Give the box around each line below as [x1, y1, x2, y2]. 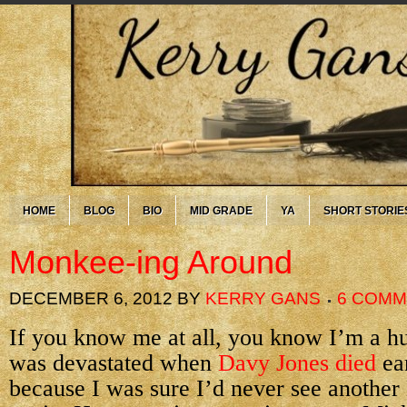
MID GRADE [190, 204, 253, 217]
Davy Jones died [218, 350, 376, 376]
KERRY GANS [205, 289, 321, 308]
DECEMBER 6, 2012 [9, 289, 173, 308]
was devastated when [9, 350, 218, 376]
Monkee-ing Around [9, 243, 293, 281]
